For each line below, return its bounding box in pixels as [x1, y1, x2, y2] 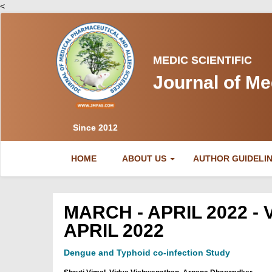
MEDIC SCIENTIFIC [152, 53, 252, 66]
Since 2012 [72, 123, 118, 133]
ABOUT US [122, 154, 169, 164]
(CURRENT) [96, 153, 143, 163]
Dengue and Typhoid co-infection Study [63, 248, 230, 258]
